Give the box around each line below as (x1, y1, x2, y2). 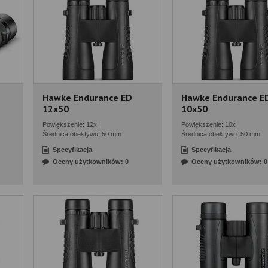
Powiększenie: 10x (181, 121, 236, 128)
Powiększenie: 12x (42, 121, 97, 128)
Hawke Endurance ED (42, 92, 132, 103)
